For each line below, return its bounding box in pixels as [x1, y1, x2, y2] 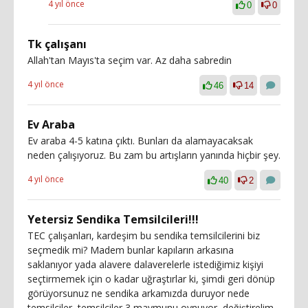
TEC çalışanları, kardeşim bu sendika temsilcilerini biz [27, 228, 260, 242]
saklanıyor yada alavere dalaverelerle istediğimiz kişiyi [27, 257, 263, 271]
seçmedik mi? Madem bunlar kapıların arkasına [27, 243, 234, 256]
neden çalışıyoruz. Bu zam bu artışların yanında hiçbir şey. [27, 148, 280, 162]
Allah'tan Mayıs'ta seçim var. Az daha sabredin [27, 53, 232, 67]
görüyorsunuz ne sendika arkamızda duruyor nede [27, 286, 250, 300]
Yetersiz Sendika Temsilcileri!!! [27, 211, 199, 227]
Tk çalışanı [27, 36, 87, 52]
